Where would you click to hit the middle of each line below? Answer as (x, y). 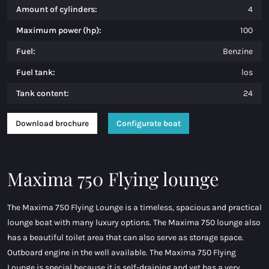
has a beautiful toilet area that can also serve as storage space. (125, 237)
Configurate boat (149, 124)
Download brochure (52, 124)
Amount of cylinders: (57, 10)
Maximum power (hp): (59, 31)
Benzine (238, 52)
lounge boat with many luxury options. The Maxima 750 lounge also (134, 222)
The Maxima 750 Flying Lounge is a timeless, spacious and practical (134, 207)
